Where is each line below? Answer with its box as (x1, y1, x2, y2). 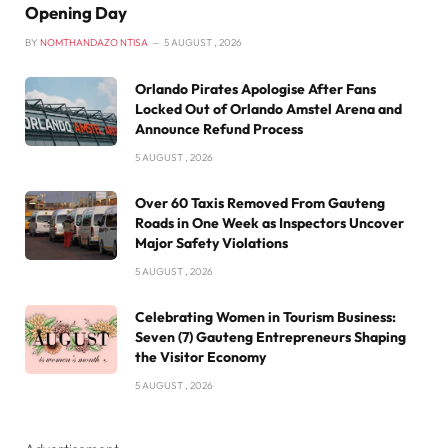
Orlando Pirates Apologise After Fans (135, 80, 376, 99)
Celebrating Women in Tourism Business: (135, 308, 396, 327)
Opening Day (25, 2, 127, 24)
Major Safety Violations (135, 234, 288, 253)
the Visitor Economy (135, 348, 266, 367)
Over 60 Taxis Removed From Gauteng (135, 194, 385, 213)
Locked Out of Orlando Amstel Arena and (135, 100, 402, 119)
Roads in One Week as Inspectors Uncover (135, 214, 404, 233)
